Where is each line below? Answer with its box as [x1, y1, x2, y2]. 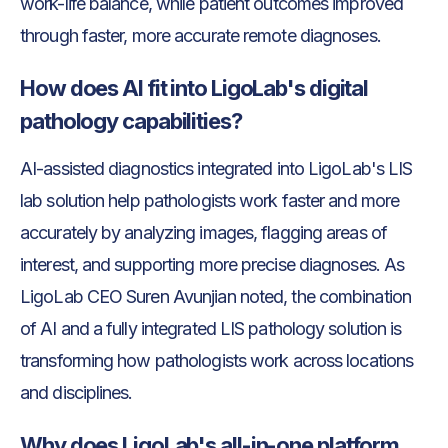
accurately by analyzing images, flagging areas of [20, 221, 387, 243]
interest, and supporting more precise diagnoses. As [20, 253, 405, 275]
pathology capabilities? [20, 107, 242, 134]
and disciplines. [20, 381, 133, 403]
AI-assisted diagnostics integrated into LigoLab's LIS [20, 157, 413, 179]
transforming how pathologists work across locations [20, 349, 414, 371]
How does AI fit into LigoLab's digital [20, 74, 369, 101]
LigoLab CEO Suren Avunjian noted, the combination [20, 285, 411, 307]
